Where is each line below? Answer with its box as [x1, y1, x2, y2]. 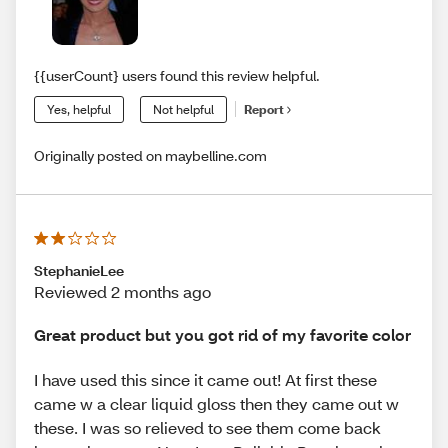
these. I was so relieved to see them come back [34, 417, 381, 439]
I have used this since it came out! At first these [34, 369, 377, 391]
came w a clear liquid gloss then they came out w [34, 393, 399, 415]
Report [244, 102, 284, 118]
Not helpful [153, 101, 214, 117]
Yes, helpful [47, 101, 111, 117]
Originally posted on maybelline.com [34, 145, 267, 165]
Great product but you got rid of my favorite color [34, 323, 411, 345]
